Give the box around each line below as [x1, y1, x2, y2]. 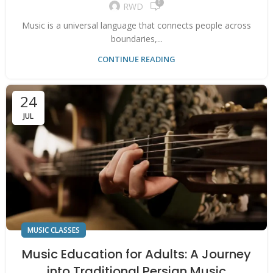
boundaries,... [110, 32, 163, 44]
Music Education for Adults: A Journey [22, 245, 251, 263]
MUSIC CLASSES [27, 224, 80, 235]
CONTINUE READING [97, 53, 175, 65]
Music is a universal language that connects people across [22, 19, 251, 31]
